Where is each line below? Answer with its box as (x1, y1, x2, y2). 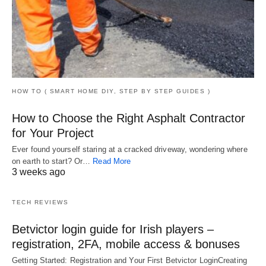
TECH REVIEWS (12, 199, 68, 206)
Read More (93, 157, 131, 166)
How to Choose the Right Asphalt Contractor (12, 112, 245, 125)
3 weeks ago (12, 167, 65, 178)
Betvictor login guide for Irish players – (12, 223, 214, 236)
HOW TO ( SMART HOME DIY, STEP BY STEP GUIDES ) (12, 88, 210, 95)
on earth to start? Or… (12, 157, 93, 166)
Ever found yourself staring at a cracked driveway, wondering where (12, 145, 248, 154)
